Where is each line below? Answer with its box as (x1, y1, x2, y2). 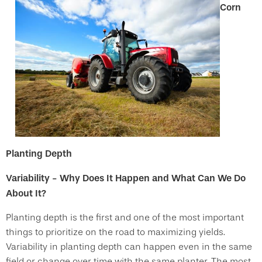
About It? (6, 187, 49, 199)
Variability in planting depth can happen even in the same (6, 241, 252, 252)
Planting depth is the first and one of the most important (6, 212, 244, 223)
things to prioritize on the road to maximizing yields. (6, 226, 225, 237)
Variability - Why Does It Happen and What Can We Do (6, 172, 246, 184)
